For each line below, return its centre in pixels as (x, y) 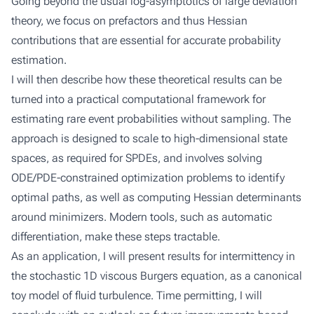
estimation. (39, 60)
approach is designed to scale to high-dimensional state (149, 138)
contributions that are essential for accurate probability (146, 40)
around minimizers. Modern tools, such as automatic (142, 217)
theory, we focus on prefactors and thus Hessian (129, 21)
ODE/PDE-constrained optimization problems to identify (148, 178)
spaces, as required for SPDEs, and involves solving (137, 158)
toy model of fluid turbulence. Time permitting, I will (137, 295)
